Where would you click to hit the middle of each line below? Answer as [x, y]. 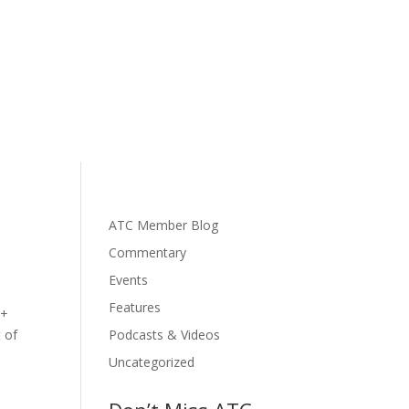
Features [135, 307]
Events [129, 279]
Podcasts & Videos [165, 334]
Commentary [148, 252]
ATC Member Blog [164, 225]
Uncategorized [152, 362]
